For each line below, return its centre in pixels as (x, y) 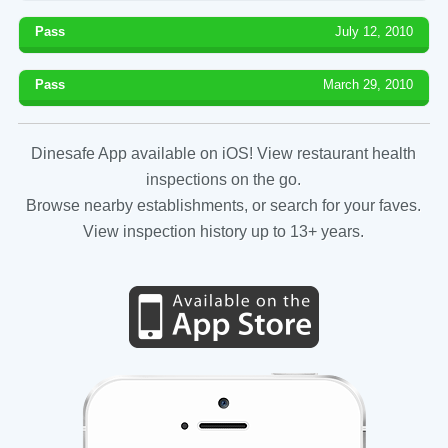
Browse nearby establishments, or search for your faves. (224, 205)
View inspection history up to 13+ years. (224, 231)
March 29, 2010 (368, 84)
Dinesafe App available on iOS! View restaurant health (224, 153)
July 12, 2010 (374, 31)
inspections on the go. (224, 179)
